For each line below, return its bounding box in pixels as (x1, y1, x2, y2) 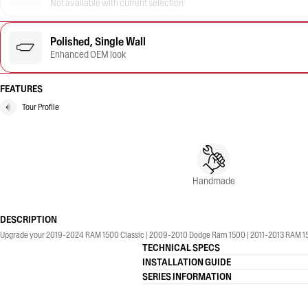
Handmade (192, 175, 235, 187)
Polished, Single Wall (50, 34, 146, 48)
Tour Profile (22, 102, 59, 112)
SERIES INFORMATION (142, 270, 232, 283)
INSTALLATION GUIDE (142, 256, 231, 268)
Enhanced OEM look (50, 48, 126, 60)
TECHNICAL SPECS (142, 241, 220, 254)
